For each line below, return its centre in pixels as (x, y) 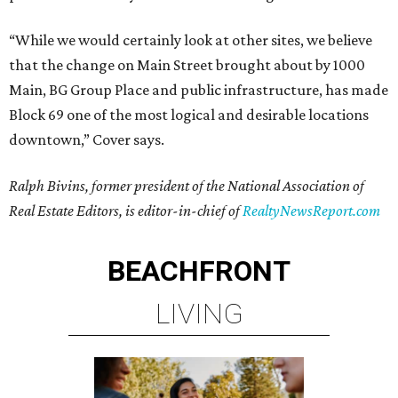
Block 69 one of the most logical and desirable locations (189, 115)
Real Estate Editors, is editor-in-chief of (126, 211)
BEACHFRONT (199, 271)
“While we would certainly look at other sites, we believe (191, 40)
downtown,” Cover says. (87, 139)
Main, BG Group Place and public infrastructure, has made (199, 90)
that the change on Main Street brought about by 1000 (187, 65)
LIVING (199, 314)
